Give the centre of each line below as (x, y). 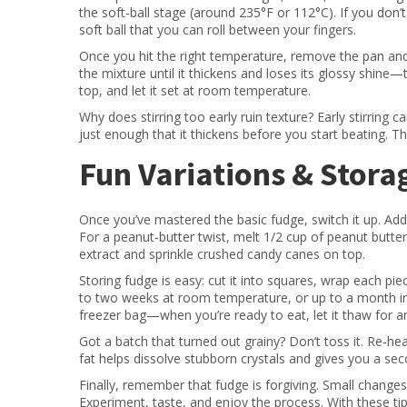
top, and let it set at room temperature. (195, 90)
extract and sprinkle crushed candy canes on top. (222, 254)
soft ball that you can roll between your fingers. (218, 30)
